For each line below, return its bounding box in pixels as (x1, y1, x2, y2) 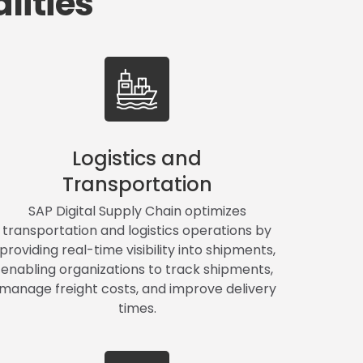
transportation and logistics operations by (2, 220, 272, 240)
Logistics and (72, 144, 203, 172)
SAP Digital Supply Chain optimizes (28, 201, 246, 220)
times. (117, 298, 156, 318)
